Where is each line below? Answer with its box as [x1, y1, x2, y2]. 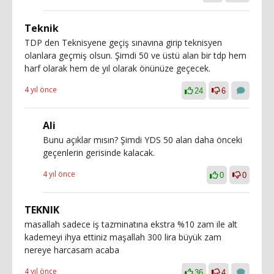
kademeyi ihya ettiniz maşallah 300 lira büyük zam [24, 231, 221, 243]
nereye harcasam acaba [24, 243, 119, 256]
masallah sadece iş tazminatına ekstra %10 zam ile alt [24, 218, 237, 230]
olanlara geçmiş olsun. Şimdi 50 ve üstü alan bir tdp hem [24, 49, 246, 61]
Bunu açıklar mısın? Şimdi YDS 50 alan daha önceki [43, 133, 242, 146]
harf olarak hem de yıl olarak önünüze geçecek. [24, 62, 210, 74]
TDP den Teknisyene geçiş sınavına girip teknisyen [24, 36, 222, 48]
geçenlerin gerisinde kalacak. [43, 146, 155, 158]
